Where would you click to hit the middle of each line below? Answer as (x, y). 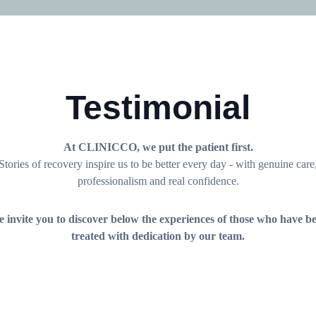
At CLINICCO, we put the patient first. (158, 147)
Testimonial (158, 108)
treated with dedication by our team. (158, 236)
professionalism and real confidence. (158, 181)
